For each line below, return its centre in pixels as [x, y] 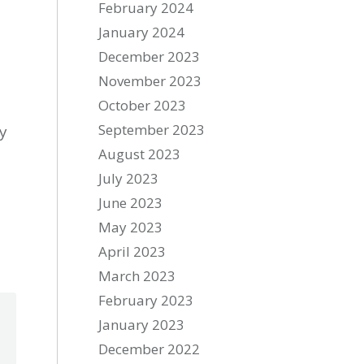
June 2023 [131, 203]
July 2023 [129, 178]
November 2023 [150, 81]
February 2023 [146, 300]
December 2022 [149, 349]
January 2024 [142, 32]
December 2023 [149, 56]
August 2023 [140, 154]
